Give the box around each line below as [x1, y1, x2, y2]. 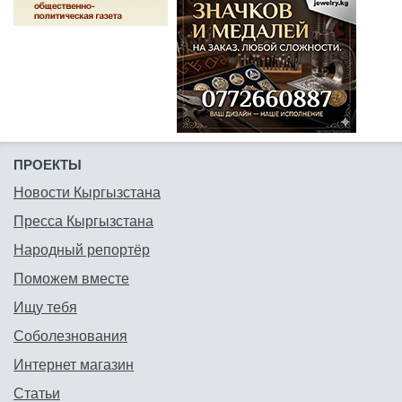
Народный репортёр [13, 242, 150, 258]
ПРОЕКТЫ [13, 157, 82, 173]
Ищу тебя [13, 300, 77, 316]
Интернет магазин [13, 357, 134, 373]
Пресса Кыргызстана [13, 214, 153, 230]
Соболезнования [13, 328, 127, 345]
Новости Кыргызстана [13, 185, 161, 201]
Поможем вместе [13, 271, 129, 287]
